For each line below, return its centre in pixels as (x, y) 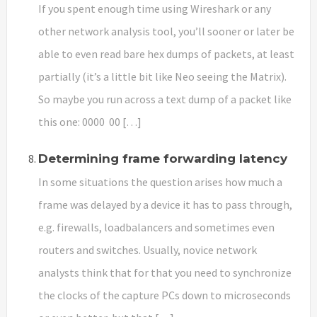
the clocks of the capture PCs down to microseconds (165, 295)
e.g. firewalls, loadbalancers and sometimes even (156, 227)
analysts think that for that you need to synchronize (165, 272)
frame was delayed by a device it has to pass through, (165, 204)
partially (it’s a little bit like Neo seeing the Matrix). (162, 76)
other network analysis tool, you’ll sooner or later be (166, 31)
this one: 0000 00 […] (90, 121)
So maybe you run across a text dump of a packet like (165, 99)
